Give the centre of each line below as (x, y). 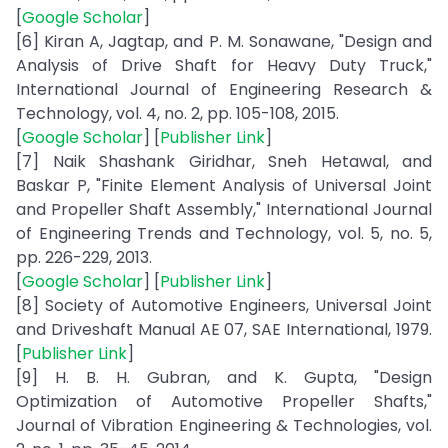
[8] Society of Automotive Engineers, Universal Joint (224, 305)
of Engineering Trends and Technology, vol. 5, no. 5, (224, 233)
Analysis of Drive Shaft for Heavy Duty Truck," (224, 65)
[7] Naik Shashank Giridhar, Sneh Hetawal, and (224, 161)
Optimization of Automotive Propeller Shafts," (224, 401)
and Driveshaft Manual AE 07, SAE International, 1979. (224, 329)
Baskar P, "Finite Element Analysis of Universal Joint (224, 185)
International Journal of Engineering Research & (224, 89)
